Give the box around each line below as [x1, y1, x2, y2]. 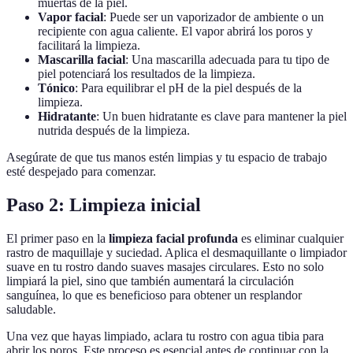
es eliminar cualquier [238, 232, 344, 246]
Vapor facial [38, 10, 103, 24]
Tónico [38, 81, 75, 95]
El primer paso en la [6, 232, 109, 246]
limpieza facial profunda [109, 232, 238, 246]
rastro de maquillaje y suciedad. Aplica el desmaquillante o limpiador [6, 246, 347, 260]
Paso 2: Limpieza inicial [6, 195, 201, 216]
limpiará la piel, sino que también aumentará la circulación [6, 274, 294, 288]
